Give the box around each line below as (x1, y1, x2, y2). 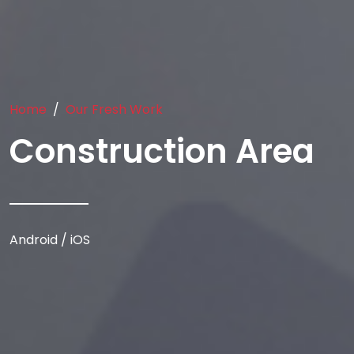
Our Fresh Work (66, 100, 163, 119)
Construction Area (9, 127, 314, 175)
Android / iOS (9, 230, 90, 249)
